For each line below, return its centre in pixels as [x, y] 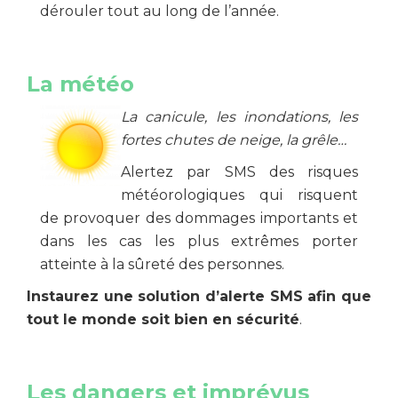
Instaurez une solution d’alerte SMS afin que [199, 296]
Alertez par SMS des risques [239, 172]
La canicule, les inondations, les [239, 117]
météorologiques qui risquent [239, 195]
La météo [80, 84]
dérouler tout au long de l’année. [159, 11]
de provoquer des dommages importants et [199, 218]
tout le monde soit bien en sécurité [163, 319]
